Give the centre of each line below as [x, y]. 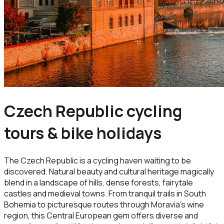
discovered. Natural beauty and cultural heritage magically [109, 171]
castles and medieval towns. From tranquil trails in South [105, 193]
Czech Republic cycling [93, 111]
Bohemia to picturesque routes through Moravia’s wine [104, 204]
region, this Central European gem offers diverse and [101, 215]
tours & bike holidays [83, 133]
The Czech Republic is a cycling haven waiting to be [97, 160]
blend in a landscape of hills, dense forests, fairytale [98, 182]
